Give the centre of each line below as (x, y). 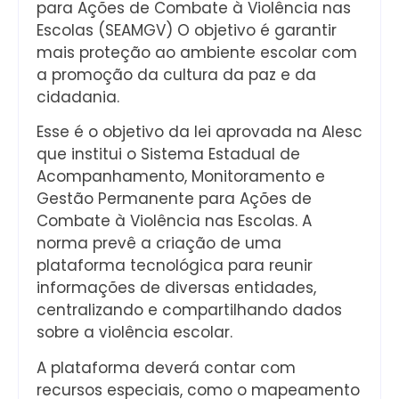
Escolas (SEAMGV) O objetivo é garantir (187, 30)
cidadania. (78, 97)
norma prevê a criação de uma (159, 244)
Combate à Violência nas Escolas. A (174, 221)
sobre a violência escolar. (134, 333)
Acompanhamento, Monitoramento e (181, 177)
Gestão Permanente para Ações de (174, 199)
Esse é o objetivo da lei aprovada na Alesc (199, 132)
